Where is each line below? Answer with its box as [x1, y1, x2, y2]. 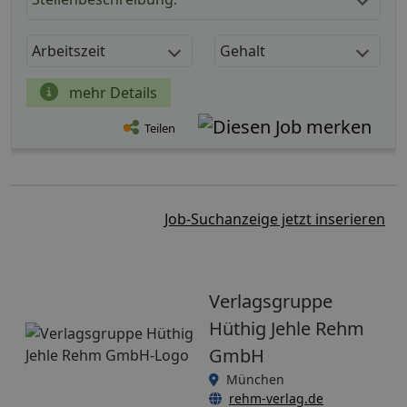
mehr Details [65, 82, 157, 103]
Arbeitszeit [32, 40, 105, 61]
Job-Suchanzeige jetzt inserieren [164, 208, 385, 229]
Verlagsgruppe [209, 288, 333, 313]
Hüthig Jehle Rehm [209, 315, 364, 341]
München [226, 370, 284, 388]
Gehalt [220, 40, 265, 61]
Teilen [144, 120, 175, 137]
